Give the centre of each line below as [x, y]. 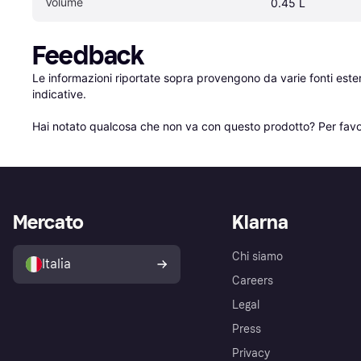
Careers [253, 281]
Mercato [48, 222]
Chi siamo [257, 257]
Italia [56, 264]
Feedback [88, 56]
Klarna [260, 222]
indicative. [59, 94]
